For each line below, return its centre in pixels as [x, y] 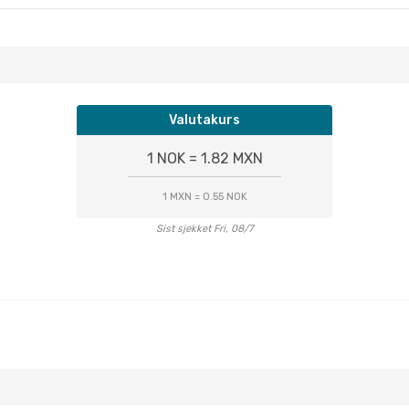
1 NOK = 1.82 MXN [204, 158]
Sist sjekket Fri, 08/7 [204, 229]
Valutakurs [204, 120]
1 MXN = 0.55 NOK [204, 197]
